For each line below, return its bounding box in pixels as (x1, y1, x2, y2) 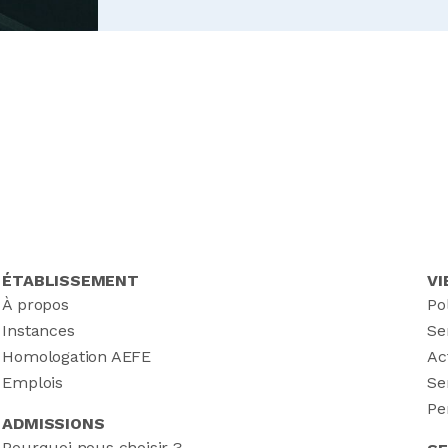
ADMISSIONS (2, 414, 105, 434)
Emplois (2, 373, 63, 393)
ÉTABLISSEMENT (2, 271, 139, 291)
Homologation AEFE (2, 347, 151, 367)
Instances (2, 321, 75, 341)
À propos (2, 295, 69, 315)
